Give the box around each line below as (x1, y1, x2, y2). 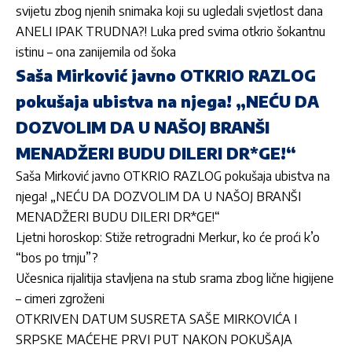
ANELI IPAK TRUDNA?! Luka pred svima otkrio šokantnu (16, 24, 325, 40)
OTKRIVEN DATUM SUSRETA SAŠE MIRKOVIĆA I (16, 311, 297, 328)
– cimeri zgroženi (16, 291, 104, 307)
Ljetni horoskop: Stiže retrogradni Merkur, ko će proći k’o (16, 229, 320, 246)
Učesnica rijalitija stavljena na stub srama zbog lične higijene (16, 270, 334, 287)
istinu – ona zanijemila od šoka (16, 44, 176, 60)
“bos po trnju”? (16, 250, 98, 266)
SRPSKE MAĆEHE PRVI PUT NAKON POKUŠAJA (16, 332, 292, 348)
